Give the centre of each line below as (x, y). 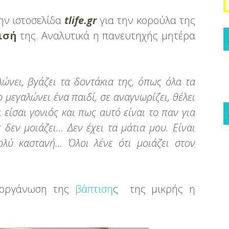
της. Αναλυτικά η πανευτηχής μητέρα (106, 36)
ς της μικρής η (154, 189)
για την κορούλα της (146, 20)
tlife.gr (81, 20)
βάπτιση (94, 189)
